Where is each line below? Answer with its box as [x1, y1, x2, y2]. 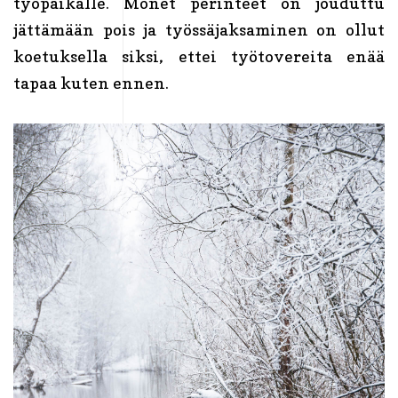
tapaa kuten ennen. [13, 73, 172, 92]
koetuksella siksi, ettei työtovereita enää [13, 46, 385, 66]
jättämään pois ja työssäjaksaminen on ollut [13, 20, 385, 39]
